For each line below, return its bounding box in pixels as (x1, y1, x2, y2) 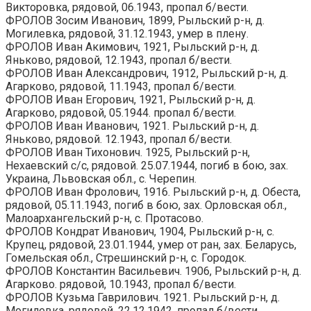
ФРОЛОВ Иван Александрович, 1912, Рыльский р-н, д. (6, 66, 288, 80)
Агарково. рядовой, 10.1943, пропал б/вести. (6, 277, 236, 291)
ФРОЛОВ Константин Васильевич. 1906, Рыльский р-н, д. (6, 264, 301, 278)
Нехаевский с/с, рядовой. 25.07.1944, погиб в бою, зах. (6, 158, 288, 172)
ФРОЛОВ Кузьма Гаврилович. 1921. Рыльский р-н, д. (6, 290, 280, 304)
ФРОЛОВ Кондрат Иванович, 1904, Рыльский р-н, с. (6, 224, 274, 238)
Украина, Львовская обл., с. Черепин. (6, 171, 196, 185)
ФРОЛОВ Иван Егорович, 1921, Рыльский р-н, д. (6, 92, 255, 106)
